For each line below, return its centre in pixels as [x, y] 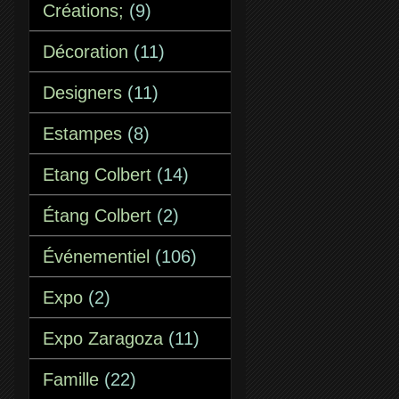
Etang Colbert [97, 175]
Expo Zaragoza [103, 338]
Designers [82, 93]
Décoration [85, 52]
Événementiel [96, 256]
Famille [71, 379]
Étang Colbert [97, 216]
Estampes [82, 134]
